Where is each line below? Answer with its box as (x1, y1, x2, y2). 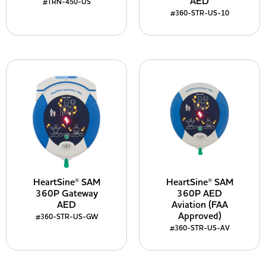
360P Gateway (35, 187, 98, 200)
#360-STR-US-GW (35, 212, 98, 222)
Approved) (178, 210, 221, 223)
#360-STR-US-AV (169, 223, 230, 233)
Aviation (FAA (171, 198, 228, 211)
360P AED (177, 187, 222, 200)
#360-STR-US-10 (170, 8, 229, 18)
